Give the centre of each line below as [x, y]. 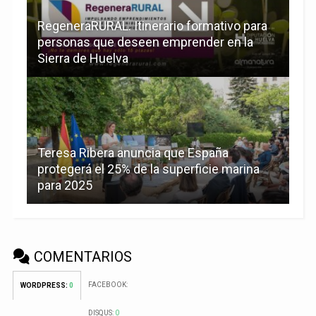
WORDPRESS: [44, 285]
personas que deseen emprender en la [145, 42]
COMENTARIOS [81, 256]
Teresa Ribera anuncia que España [133, 152]
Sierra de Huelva [83, 58]
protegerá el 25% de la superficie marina [148, 169]
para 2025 [65, 185]
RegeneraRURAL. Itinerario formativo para [152, 25]
